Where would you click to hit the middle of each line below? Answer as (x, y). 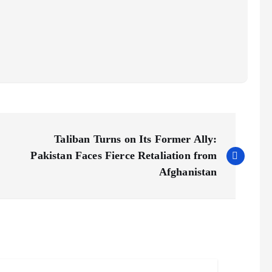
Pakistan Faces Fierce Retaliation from (124, 156)
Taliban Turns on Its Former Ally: (136, 139)
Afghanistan (188, 172)
